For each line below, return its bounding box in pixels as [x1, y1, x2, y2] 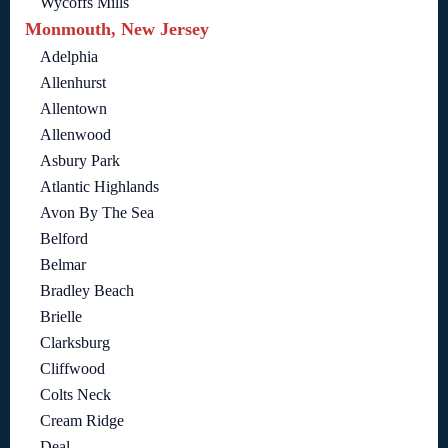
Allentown [40, 100, 107, 118]
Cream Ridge [40, 412, 124, 430]
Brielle [40, 308, 82, 326]
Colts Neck [40, 386, 111, 404]
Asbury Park [40, 152, 120, 170]
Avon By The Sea [40, 204, 154, 222]
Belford [40, 230, 88, 248]
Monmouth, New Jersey [25, 19, 209, 40]
